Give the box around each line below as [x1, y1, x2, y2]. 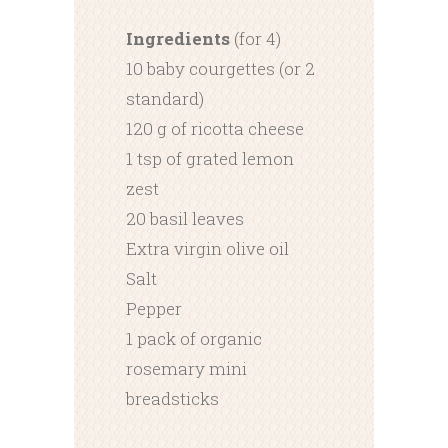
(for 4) [234, 26, 281, 50]
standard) [126, 86, 204, 110]
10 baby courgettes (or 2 [126, 56, 315, 80]
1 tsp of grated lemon [126, 146, 294, 170]
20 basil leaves [126, 206, 244, 230]
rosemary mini [126, 356, 247, 380]
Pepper [126, 296, 182, 320]
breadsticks [126, 386, 219, 410]
